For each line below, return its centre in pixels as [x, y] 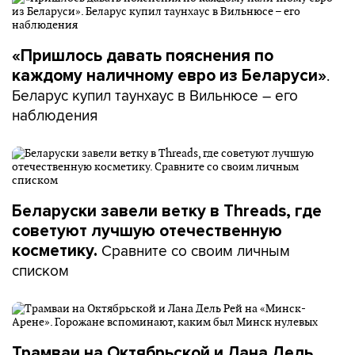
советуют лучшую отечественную [147, 231]
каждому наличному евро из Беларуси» [169, 75]
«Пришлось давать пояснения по [143, 55]
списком [40, 270]
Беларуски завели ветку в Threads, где [167, 211]
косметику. [57, 250]
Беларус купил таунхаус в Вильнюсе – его [155, 95]
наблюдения [55, 115]
